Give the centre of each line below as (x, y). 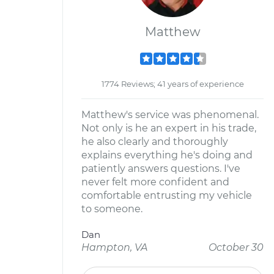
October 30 (236, 247)
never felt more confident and (155, 182)
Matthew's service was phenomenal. (170, 115)
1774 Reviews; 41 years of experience (172, 84)
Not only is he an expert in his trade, (169, 128)
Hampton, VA (114, 247)
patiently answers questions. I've (161, 168)
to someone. (112, 209)
